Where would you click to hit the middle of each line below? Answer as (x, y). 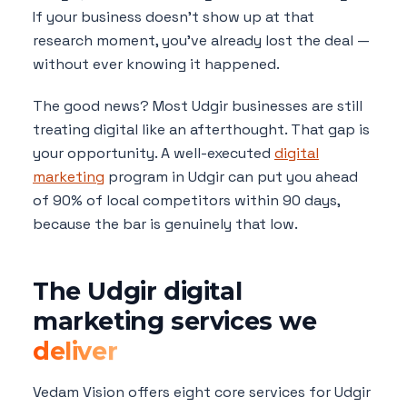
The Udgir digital (138, 292)
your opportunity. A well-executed (154, 154)
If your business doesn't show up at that (174, 17)
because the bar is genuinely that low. (165, 224)
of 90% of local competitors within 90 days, (186, 201)
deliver (75, 352)
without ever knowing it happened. (156, 65)
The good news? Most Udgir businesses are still (198, 106)
